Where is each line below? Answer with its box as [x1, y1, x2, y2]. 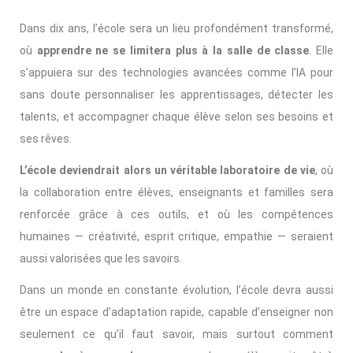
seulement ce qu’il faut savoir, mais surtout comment [20, 328, 333, 341]
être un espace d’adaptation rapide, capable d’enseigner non [20, 306, 333, 319]
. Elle [309, 44, 334, 58]
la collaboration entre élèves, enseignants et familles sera [20, 186, 333, 199]
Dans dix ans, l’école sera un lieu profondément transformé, [20, 22, 333, 35]
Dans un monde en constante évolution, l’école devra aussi [20, 284, 333, 297]
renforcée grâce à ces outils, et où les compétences [20, 208, 333, 221]
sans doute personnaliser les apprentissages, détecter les [20, 88, 333, 102]
